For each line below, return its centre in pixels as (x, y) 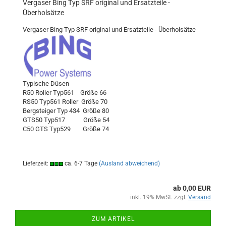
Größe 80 (96, 111)
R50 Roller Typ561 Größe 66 (65, 93)
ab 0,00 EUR (192, 188)
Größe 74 (96, 129)
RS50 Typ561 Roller (52, 102)
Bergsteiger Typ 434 (53, 111)
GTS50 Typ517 (53, 120)
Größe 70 (94, 102)
